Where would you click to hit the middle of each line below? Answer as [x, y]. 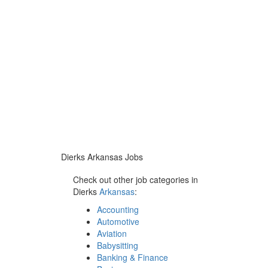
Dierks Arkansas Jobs [102, 157]
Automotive [118, 221]
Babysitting [118, 245]
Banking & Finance [133, 257]
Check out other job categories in [135, 179]
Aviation [112, 233]
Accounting [118, 209]
